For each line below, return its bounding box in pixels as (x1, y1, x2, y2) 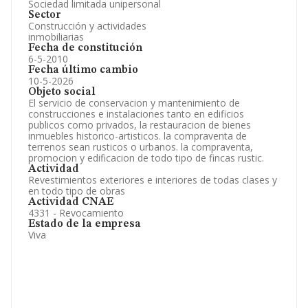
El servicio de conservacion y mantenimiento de (28, 96, 240, 109)
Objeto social (28, 87, 96, 98)
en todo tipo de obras (28, 184, 125, 197)
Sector (28, 10, 61, 21)
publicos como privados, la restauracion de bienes (28, 118, 251, 131)
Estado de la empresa (28, 219, 141, 230)
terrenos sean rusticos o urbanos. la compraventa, (28, 140, 253, 153)
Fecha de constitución (28, 43, 142, 54)
